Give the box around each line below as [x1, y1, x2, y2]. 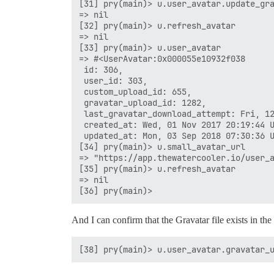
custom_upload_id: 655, [79, 86, 191, 97]
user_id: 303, [79, 75, 147, 86]
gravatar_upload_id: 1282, [79, 97, 206, 108]
